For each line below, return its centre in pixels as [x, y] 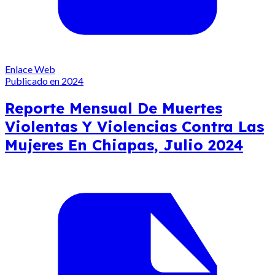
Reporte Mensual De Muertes [114, 108]
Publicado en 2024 [44, 81]
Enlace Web [30, 69]
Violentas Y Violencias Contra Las [134, 127]
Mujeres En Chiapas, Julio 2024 [124, 145]
